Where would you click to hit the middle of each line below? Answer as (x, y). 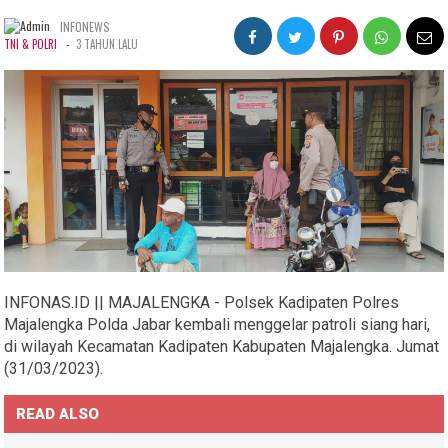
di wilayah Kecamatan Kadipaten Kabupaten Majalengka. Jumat (222, 346)
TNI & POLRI (31, 43)
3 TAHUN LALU (107, 43)
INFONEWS (85, 26)
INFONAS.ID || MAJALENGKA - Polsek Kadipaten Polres (202, 302)
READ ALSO (58, 413)
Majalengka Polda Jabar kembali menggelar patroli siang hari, (217, 324)
